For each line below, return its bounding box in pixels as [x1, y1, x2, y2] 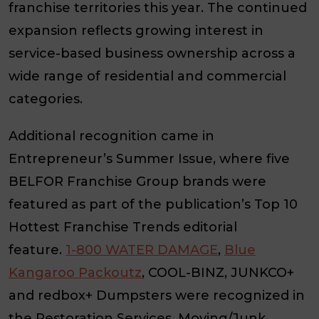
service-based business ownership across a [9, 46, 296, 62]
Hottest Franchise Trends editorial [9, 219, 237, 235]
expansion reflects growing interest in [9, 23, 263, 39]
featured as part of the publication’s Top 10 [9, 196, 298, 212]
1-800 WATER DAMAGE [66, 241, 218, 258]
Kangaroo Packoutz [9, 264, 142, 281]
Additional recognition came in [9, 127, 214, 144]
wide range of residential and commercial [9, 68, 286, 85]
